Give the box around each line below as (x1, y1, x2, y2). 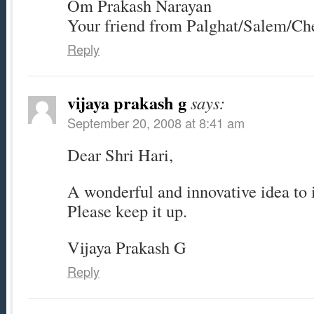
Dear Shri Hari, (67, 143, 173, 167)
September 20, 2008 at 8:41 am (67, 114, 245, 132)
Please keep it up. (67, 199, 187, 223)
